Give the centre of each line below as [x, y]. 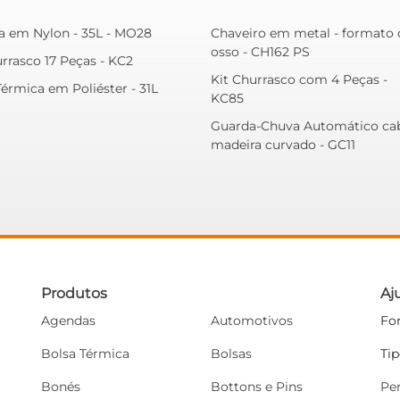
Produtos [74, 293]
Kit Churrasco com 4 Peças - [299, 79]
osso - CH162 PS [260, 51]
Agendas [68, 320]
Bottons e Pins [257, 386]
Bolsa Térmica [85, 353]
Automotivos [252, 320]
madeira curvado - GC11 [283, 144]
